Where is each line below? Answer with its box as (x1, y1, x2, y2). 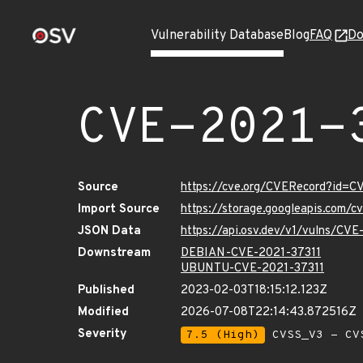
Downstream (78, 246, 151, 261)
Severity (78, 327, 127, 342)
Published (78, 283, 135, 298)
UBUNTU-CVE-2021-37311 (181, 261, 324, 276)
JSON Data (78, 224, 141, 239)
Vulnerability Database (151, 28, 284, 44)
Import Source (78, 202, 160, 217)
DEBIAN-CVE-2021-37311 (181, 246, 321, 261)
